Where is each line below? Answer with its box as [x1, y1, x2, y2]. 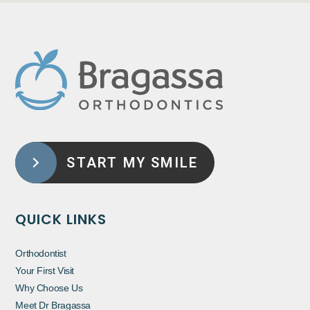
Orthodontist [15, 248, 66, 259]
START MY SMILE [66, 154, 199, 171]
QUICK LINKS [15, 210, 107, 230]
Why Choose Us [15, 282, 83, 294]
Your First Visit [15, 265, 74, 277]
